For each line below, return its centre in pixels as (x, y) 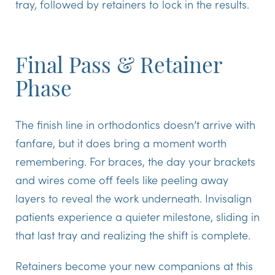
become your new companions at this (157, 265)
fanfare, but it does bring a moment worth (121, 142)
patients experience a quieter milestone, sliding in (137, 216)
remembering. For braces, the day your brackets (135, 161)
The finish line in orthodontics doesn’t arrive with (135, 124)
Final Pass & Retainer (119, 68)
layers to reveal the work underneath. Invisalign (134, 198)
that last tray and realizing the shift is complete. (133, 234)
